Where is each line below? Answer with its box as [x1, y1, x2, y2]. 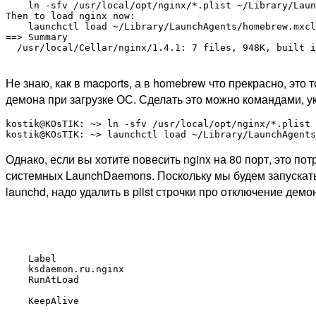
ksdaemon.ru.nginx [28, 263, 124, 274]
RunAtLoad [28, 274, 79, 285]
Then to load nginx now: [6, 10, 135, 21]
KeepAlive [28, 295, 79, 306]
